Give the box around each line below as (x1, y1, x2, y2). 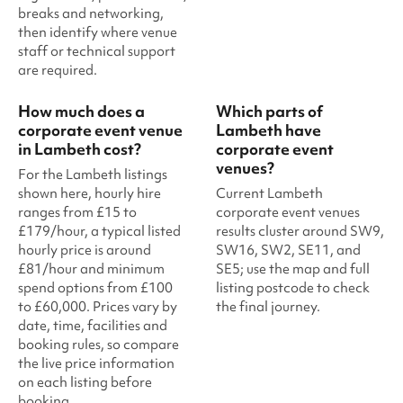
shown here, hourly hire (18, 184, 161, 202)
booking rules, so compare (18, 336, 179, 354)
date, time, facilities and (18, 317, 167, 335)
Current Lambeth (216, 184, 323, 202)
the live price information (18, 354, 175, 372)
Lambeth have (216, 120, 321, 140)
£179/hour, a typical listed (18, 222, 181, 240)
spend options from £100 (18, 279, 173, 297)
